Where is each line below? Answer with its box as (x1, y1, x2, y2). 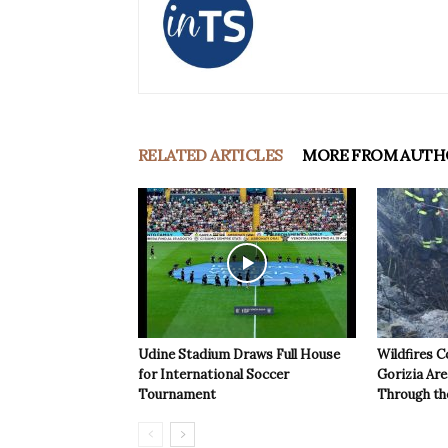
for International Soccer (138, 366, 289, 384)
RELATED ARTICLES (138, 145, 283, 166)
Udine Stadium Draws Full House (138, 346, 340, 364)
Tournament (138, 386, 216, 404)
